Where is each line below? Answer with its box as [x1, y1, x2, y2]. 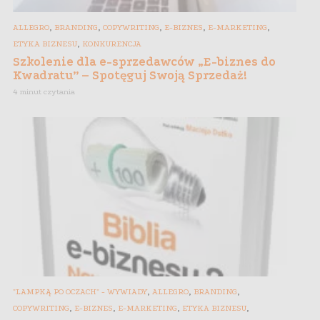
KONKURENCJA [82, 39, 141, 49]
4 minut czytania [13, 87, 75, 97]
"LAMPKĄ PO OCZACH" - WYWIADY [13, 286, 147, 296]
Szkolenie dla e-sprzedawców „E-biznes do [13, 55, 276, 69]
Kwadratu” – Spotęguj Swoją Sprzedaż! [13, 69, 247, 83]
